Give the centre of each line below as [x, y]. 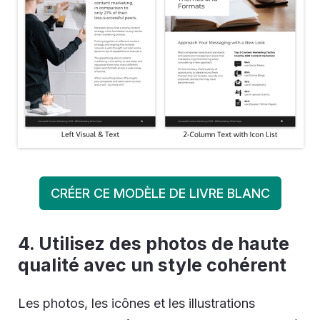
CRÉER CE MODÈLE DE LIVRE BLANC [160, 193]
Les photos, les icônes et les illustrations [136, 303]
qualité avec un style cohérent [152, 265]
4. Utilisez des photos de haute [154, 243]
